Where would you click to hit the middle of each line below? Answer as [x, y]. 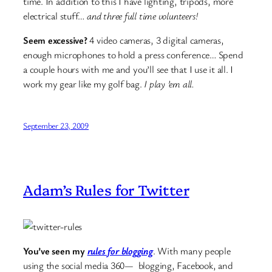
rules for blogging [120, 251]
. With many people [192, 251]
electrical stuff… [55, 15]
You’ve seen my [55, 251]
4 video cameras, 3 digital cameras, [157, 40]
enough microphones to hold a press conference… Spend [133, 55]
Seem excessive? [56, 40]
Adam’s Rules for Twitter [106, 190]
